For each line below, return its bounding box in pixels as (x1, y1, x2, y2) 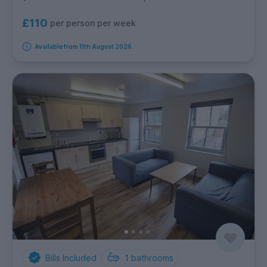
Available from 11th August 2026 (34, 43, 132, 51)
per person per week (50, 17, 136, 28)
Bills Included (45, 252, 97, 263)
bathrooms (131, 252, 173, 263)
